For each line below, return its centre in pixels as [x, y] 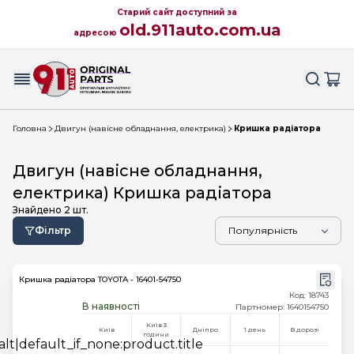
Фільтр [53, 230]
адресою [96, 33]
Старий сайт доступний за [177, 12]
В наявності [111, 306]
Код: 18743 [309, 295]
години [156, 334]
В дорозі [304, 330]
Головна [30, 128]
